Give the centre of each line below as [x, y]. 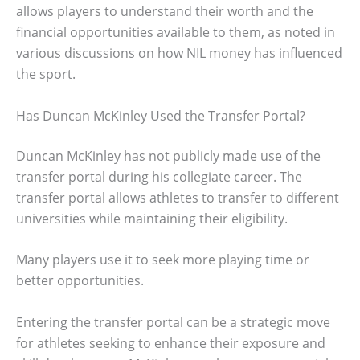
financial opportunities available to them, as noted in [176, 33]
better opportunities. [80, 281]
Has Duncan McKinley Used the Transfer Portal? [161, 115]
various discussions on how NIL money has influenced [179, 53]
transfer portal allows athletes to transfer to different [178, 197]
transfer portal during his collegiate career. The [159, 176]
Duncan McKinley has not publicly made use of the [168, 155]
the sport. [46, 74]
